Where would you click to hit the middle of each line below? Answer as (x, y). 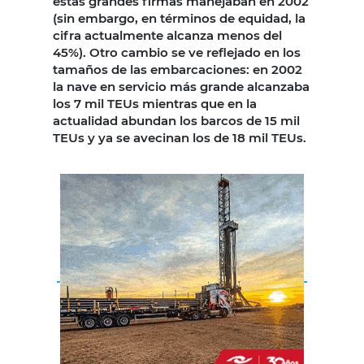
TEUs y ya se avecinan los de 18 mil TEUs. (180, 138)
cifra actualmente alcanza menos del (167, 36)
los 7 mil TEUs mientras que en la (155, 104)
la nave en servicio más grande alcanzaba (181, 87)
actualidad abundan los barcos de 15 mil (176, 121)
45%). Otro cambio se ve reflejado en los (177, 53)
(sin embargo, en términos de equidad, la (179, 19)
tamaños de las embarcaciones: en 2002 (178, 70)
